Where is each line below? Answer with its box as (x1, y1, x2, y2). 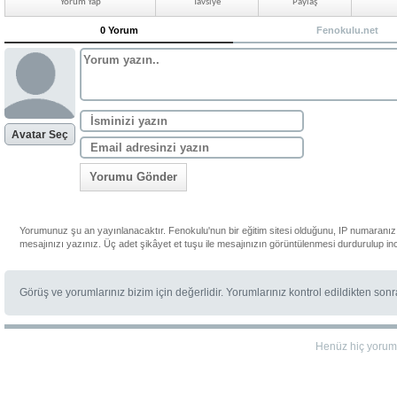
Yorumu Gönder (90, 170, 177, 183)
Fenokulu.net (315, 25, 378, 35)
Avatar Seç (12, 128, 68, 141)
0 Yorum (99, 25, 138, 35)
